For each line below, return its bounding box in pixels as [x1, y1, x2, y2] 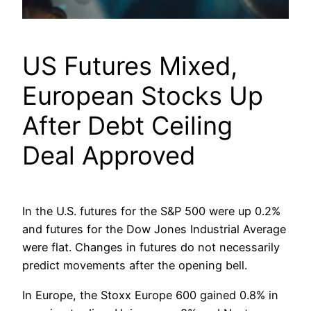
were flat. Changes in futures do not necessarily [22, 240, 280, 255]
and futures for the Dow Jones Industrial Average [22, 222, 286, 237]
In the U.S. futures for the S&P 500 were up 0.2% [22, 204, 280, 219]
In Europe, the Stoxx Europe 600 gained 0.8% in [22, 287, 278, 302]
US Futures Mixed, [22, 51, 237, 82]
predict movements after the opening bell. [22, 258, 247, 273]
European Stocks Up [22, 81, 263, 112]
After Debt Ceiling [22, 110, 233, 142]
